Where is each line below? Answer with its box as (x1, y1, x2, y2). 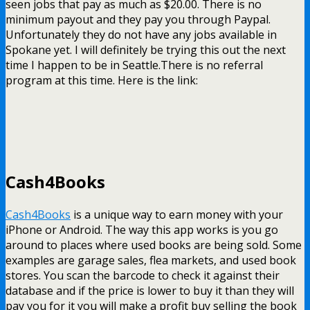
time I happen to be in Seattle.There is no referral (6, 57, 263, 73)
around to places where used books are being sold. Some (6, 237, 302, 253)
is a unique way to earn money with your (71, 206, 283, 222)
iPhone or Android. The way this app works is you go (6, 221, 278, 237)
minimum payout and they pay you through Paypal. (6, 11, 271, 27)
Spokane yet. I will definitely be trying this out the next (6, 42, 286, 57)
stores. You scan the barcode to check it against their (6, 267, 280, 283)
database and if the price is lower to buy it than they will (6, 282, 294, 298)
